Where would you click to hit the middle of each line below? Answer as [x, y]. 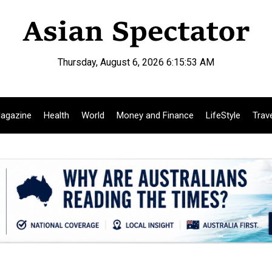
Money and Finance [155, 115]
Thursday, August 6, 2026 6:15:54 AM [136, 62]
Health [56, 115]
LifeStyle [223, 115]
